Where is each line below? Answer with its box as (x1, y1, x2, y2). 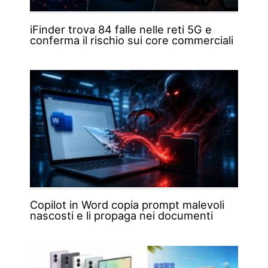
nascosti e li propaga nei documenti (29, 209, 213, 223)
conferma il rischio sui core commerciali (29, 33, 233, 47)
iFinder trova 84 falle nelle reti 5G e (29, 22, 212, 36)
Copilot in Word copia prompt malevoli (29, 198, 224, 212)
